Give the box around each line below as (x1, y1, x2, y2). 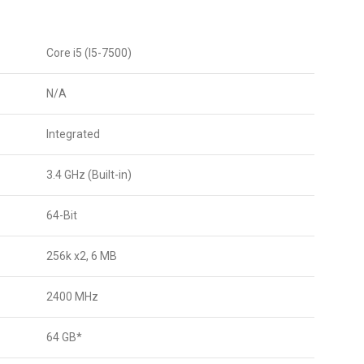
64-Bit (46, 209, 77, 222)
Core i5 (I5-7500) (46, 46, 132, 59)
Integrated (46, 128, 100, 141)
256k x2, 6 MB (46, 249, 117, 262)
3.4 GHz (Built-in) (46, 168, 132, 181)
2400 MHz (46, 290, 98, 303)
